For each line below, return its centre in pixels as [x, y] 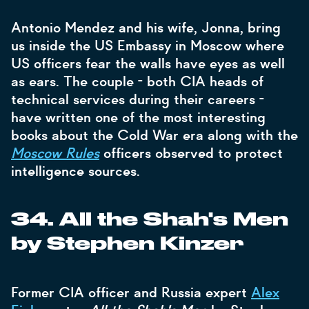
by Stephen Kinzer [127, 244]
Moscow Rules [55, 153]
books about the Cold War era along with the [154, 135]
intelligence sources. [78, 171]
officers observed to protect [191, 153]
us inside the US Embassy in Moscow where [148, 46]
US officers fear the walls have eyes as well [148, 63]
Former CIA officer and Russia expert [131, 292]
